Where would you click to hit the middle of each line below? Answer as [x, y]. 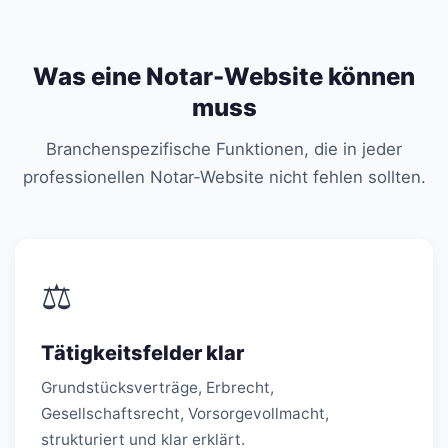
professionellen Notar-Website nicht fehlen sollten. [224, 176]
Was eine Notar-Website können [224, 76]
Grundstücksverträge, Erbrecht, [157, 387]
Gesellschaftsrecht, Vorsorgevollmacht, [185, 413]
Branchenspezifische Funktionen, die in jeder [224, 148]
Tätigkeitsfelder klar [142, 352]
